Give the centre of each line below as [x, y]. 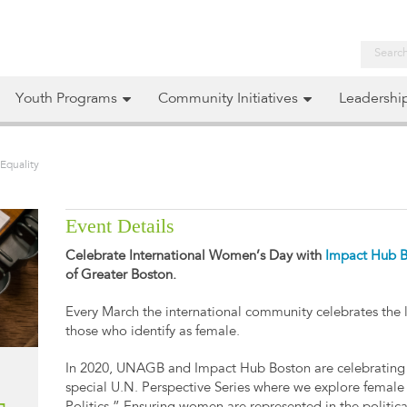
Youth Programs [66, 99]
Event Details [120, 226]
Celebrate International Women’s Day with [196, 257]
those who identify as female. [153, 333]
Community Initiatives [228, 99]
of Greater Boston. [121, 276]
